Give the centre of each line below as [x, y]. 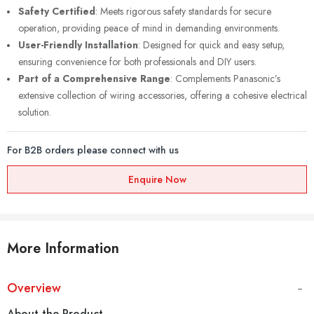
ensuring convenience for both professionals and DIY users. [137, 62]
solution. [35, 112]
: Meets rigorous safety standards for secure [183, 12]
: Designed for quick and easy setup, [211, 45]
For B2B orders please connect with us [93, 150]
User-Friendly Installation [78, 45]
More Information [63, 249]
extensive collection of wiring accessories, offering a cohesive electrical [163, 96]
